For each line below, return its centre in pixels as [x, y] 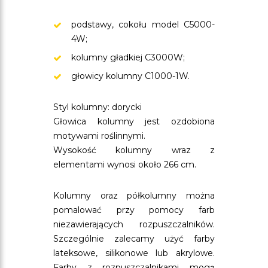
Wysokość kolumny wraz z [134, 150]
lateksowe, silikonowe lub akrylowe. [134, 253]
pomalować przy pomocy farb [134, 210]
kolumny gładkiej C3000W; [128, 57]
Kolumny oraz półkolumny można [134, 196]
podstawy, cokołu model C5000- [143, 25]
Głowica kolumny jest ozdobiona [134, 121]
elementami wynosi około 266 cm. [125, 165]
